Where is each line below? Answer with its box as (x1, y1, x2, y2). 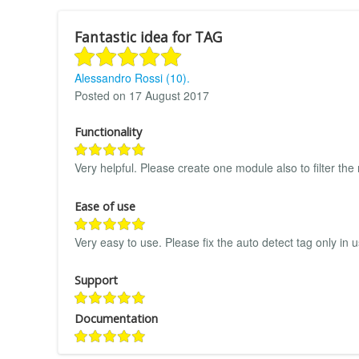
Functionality (75, 124, 142, 140)
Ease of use (75, 198, 135, 214)
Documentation (75, 311, 158, 327)
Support (75, 272, 118, 288)
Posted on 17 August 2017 (75, 87, 209, 104)
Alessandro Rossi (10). (75, 70, 190, 87)
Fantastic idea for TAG (75, 27, 222, 47)
